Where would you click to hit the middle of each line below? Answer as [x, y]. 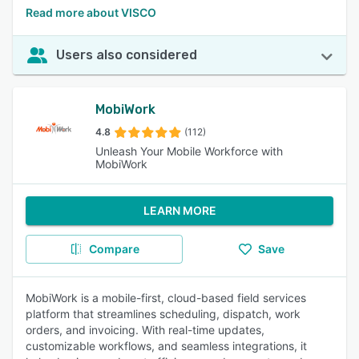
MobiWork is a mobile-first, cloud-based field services [166, 298]
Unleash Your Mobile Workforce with [189, 151]
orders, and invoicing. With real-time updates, [145, 330]
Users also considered [127, 55]
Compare [114, 249]
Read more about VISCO [91, 12]
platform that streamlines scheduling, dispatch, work [163, 314]
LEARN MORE [179, 210]
